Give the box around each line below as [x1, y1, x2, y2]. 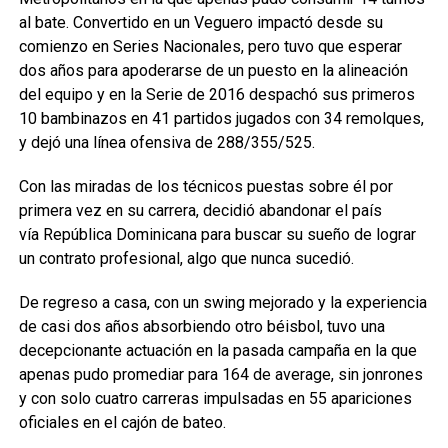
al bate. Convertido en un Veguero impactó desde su [18, 13, 383, 33]
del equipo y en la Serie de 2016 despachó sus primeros [18, 85, 415, 105]
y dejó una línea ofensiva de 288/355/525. [18, 133, 315, 153]
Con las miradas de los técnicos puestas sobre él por [18, 177, 393, 197]
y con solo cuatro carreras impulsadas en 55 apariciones [18, 389, 412, 409]
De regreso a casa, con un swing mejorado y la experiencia [18, 293, 427, 313]
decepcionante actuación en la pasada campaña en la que [18, 341, 417, 361]
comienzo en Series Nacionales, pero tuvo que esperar [18, 37, 402, 57]
